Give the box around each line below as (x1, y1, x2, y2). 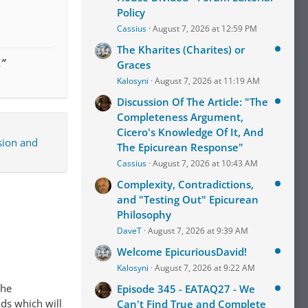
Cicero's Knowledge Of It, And (117, 125, 263, 139)
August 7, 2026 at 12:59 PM (153, 23, 257, 34)
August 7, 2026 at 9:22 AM (155, 262, 255, 274)
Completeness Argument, (117, 110, 243, 124)
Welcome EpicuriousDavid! (117, 245, 247, 258)
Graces (117, 58, 151, 71)
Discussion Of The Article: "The (117, 95, 268, 109)
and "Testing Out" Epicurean (117, 192, 258, 206)
